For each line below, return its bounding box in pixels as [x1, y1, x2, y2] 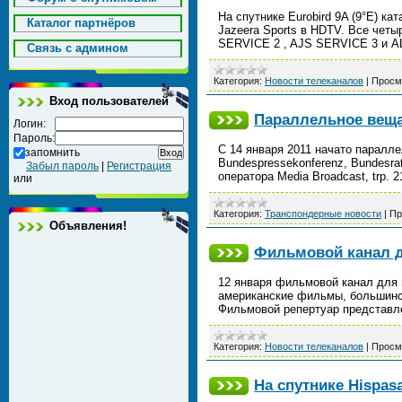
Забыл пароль [26, 160, 99, 172]
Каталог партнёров [27, 16, 135, 30]
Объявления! [49, 219, 127, 232]
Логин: [13, 118, 46, 130]
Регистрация [107, 160, 171, 172]
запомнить [25, 146, 80, 159]
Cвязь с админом [27, 41, 128, 55]
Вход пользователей [49, 94, 169, 108]
